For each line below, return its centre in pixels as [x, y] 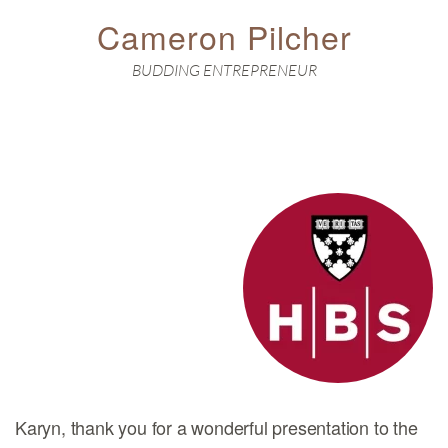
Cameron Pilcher [224, 36]
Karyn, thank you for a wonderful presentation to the [216, 427]
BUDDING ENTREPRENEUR [224, 70]
